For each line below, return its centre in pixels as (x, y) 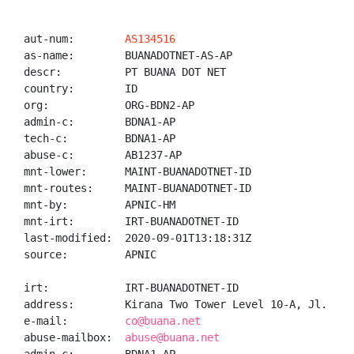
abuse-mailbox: (74, 337)
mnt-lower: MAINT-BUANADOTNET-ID (137, 171)
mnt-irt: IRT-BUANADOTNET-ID (131, 221)
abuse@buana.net (172, 337)
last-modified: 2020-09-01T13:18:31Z (137, 238)
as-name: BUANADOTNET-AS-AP (128, 55)
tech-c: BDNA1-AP (100, 138)
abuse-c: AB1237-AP (103, 155)
